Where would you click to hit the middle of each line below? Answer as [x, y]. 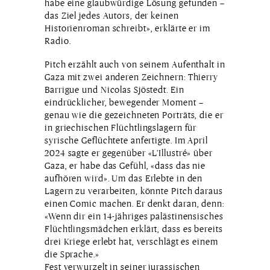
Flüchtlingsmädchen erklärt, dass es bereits [134, 229]
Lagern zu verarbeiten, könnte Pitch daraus [134, 191]
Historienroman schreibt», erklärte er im [127, 28]
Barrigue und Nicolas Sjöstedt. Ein [115, 90]
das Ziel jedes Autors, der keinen [112, 16]
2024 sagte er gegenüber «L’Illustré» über [129, 153]
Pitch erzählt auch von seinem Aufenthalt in [135, 64]
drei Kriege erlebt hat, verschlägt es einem [131, 242]
